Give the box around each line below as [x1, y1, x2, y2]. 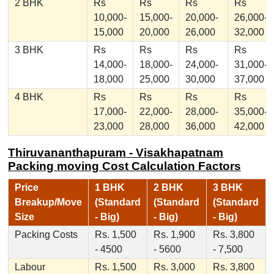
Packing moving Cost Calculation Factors [7, 160, 241, 173]
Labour [14, 262, 45, 273]
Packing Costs [14, 229, 78, 240]
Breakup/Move [14, 197, 82, 208]
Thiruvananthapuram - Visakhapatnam [7, 146, 223, 160]
